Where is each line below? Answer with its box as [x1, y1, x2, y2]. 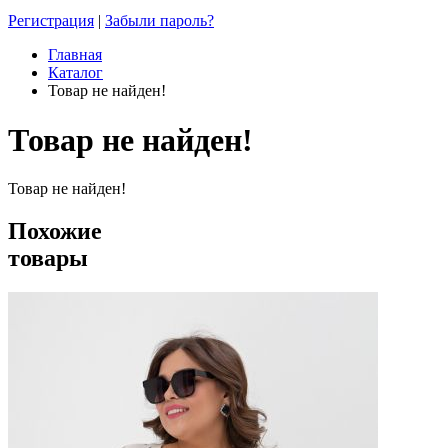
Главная [48, 46, 102, 64]
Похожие [8, 218, 102, 245]
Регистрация [8, 12, 94, 30]
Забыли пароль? [105, 12, 214, 30]
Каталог [48, 64, 103, 82]
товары [8, 245, 88, 272]
